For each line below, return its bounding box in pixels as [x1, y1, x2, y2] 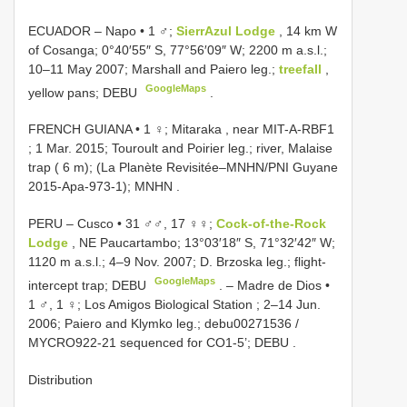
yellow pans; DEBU [28, 84, 141, 100]
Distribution [28, 372, 93, 387]
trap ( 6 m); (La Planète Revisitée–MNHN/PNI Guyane [28, 160, 338, 175]
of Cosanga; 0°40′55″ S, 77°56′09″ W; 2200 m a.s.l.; [28, 42, 327, 57]
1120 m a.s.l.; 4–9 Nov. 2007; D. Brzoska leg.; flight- [28, 254, 326, 270]
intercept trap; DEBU [28, 277, 150, 293]
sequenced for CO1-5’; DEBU [116, 334, 293, 350]
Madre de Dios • [237, 277, 331, 293]
